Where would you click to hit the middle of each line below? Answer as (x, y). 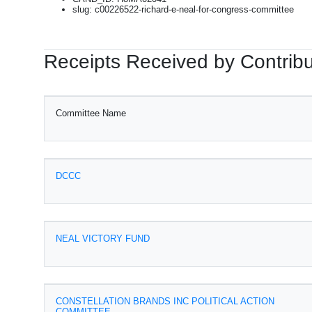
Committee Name (91, 113)
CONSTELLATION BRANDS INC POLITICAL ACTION (165, 301)
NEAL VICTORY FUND (103, 239)
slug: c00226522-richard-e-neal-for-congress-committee (183, 9)
